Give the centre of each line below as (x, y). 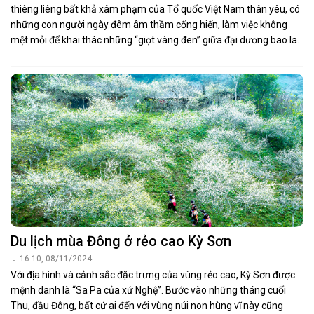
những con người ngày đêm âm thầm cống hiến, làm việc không (149, 24)
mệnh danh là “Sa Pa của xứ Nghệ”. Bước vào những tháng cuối (148, 291)
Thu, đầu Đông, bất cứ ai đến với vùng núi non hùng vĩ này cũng (147, 306)
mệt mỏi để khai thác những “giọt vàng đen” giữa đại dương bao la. (155, 40)
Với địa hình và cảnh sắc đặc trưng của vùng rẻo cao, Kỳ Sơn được (153, 275)
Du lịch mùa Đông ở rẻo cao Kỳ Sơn (121, 241)
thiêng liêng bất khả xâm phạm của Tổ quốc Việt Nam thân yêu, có (155, 9)
